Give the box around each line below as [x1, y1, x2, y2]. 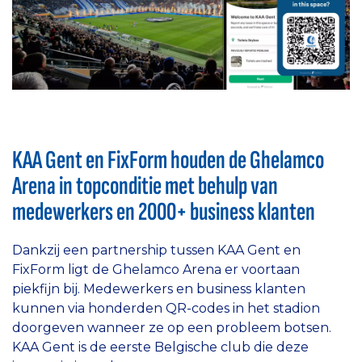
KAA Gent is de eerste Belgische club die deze [12, 339, 309, 355]
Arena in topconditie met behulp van [12, 170, 278, 202]
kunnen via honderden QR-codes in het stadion [12, 300, 320, 316]
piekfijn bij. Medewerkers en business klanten [12, 280, 305, 297]
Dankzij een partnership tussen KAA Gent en [12, 242, 301, 258]
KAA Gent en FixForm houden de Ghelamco [12, 144, 324, 176]
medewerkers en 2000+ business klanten [12, 196, 315, 228]
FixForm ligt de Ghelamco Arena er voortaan [12, 261, 300, 277]
